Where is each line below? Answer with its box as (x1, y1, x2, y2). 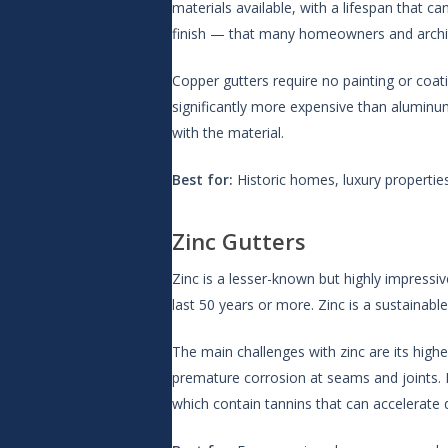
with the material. (172, 123, 284, 142)
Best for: (172, 170, 233, 189)
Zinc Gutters (172, 226, 306, 256)
